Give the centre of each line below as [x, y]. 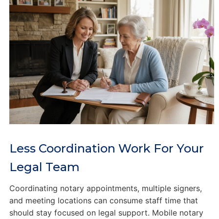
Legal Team [44, 167]
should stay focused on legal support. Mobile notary [106, 213]
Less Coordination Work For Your [106, 149]
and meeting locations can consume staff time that [103, 201]
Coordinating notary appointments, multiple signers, [105, 188]
